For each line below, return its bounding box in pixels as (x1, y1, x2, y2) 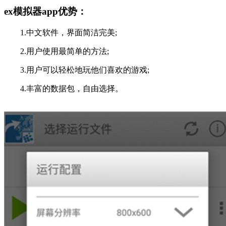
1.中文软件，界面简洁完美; (4, 28, 117, 37)
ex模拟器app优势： (4, 6, 87, 17)
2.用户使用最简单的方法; (4, 47, 109, 56)
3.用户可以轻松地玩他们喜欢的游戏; (4, 66, 149, 75)
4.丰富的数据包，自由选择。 (4, 84, 123, 93)
